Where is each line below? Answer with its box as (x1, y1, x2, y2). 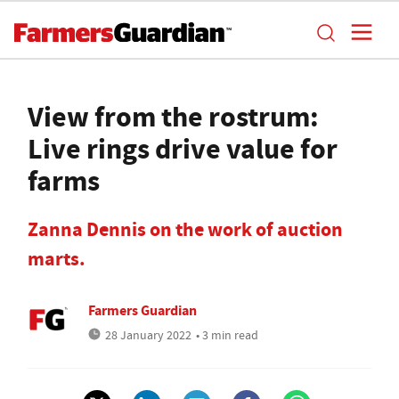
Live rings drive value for (28, 129, 338, 168)
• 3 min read (196, 327, 258, 343)
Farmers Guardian (88, 301, 197, 320)
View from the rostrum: (28, 97, 319, 136)
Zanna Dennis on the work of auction (28, 216, 343, 242)
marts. (28, 246, 85, 272)
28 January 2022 (105, 327, 191, 343)
